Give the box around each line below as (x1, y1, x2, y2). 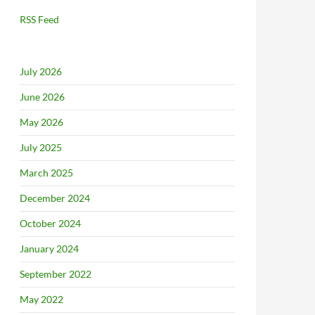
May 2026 (20, 116, 63, 128)
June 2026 (20, 91, 65, 103)
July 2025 (20, 141, 62, 153)
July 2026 (20, 65, 62, 77)
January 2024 (20, 243, 79, 255)
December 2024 (20, 192, 90, 204)
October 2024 (20, 217, 81, 229)
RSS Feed (20, 13, 59, 25)
